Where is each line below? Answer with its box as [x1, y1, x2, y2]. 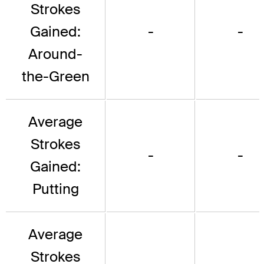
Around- [28, 45, 82, 64]
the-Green [21, 67, 90, 86]
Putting [32, 180, 79, 199]
